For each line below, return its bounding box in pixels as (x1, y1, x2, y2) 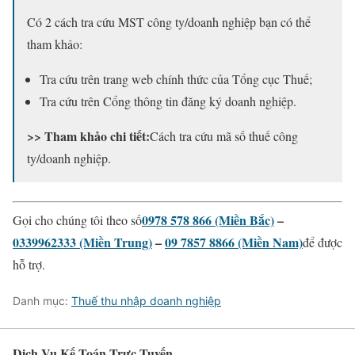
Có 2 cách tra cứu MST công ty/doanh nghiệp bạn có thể (27, 13, 311, 31)
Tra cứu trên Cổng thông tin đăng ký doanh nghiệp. (40, 93, 296, 110)
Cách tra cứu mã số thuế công (150, 128, 298, 145)
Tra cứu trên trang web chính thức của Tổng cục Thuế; (40, 71, 312, 88)
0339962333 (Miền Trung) (13, 233, 152, 252)
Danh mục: (13, 294, 71, 308)
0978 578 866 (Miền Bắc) (142, 211, 274, 230)
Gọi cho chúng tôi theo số (13, 212, 142, 229)
